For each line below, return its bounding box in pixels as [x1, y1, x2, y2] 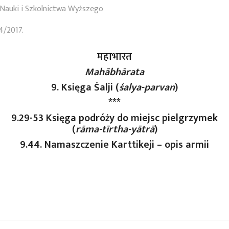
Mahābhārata [85, 63, 144, 81]
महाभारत [97, 48, 132, 65]
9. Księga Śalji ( [51, 78, 119, 96]
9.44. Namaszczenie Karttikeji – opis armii [20, 135, 209, 153]
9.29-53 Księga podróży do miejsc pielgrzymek [11, 109, 218, 127]
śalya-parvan [119, 78, 175, 96]
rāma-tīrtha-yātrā [75, 120, 154, 138]
